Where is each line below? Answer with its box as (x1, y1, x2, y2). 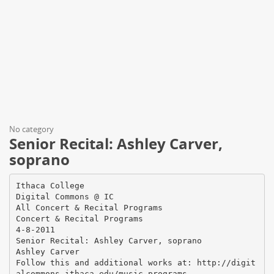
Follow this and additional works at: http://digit (15, 257, 256, 267)
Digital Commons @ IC (15, 191, 114, 201)
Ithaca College (15, 180, 84, 190)
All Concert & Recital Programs (15, 202, 163, 212)
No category (9, 124, 54, 135)
